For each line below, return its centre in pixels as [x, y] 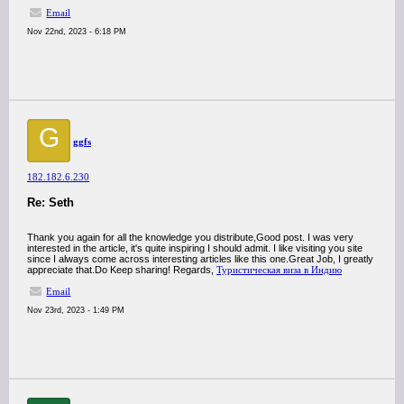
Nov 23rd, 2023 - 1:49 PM [76, 310]
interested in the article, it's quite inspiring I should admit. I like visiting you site [195, 248]
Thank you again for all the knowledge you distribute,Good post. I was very [190, 237]
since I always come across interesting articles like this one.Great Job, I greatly [200, 259]
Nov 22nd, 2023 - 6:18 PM [77, 32]
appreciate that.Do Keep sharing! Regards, [122, 270]
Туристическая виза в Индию [279, 270]
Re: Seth [50, 202]
